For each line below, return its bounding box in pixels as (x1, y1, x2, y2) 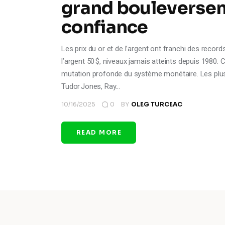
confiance (61, 16, 148, 39)
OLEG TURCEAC (131, 100, 182, 108)
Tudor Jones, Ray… (61, 82, 121, 91)
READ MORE (76, 128, 122, 136)
